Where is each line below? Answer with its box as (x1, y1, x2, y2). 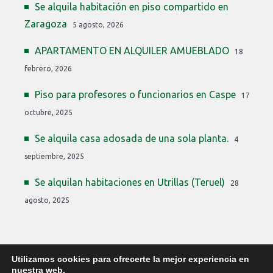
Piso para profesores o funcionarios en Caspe (35, 88, 236, 100)
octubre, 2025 (24, 108, 73, 116)
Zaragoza (24, 18, 67, 29)
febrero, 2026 (24, 64, 72, 73)
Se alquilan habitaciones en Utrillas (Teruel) (35, 176, 225, 188)
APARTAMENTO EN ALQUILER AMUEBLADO (35, 44, 229, 56)
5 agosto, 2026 (73, 20, 124, 29)
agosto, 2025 (24, 196, 69, 204)
